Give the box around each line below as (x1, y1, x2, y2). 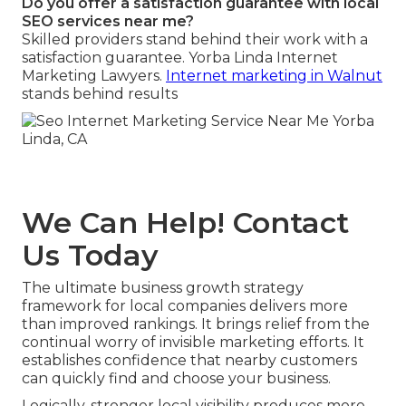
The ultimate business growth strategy (22, 278, 304, 296)
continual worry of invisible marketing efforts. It (22, 333, 364, 351)
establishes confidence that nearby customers (22, 351, 357, 369)
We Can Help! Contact (22, 204, 349, 240)
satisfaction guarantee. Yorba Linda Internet (22, 48, 338, 66)
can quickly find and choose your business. (22, 369, 331, 387)
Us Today (22, 237, 159, 273)
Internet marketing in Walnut (166, 66, 382, 84)
